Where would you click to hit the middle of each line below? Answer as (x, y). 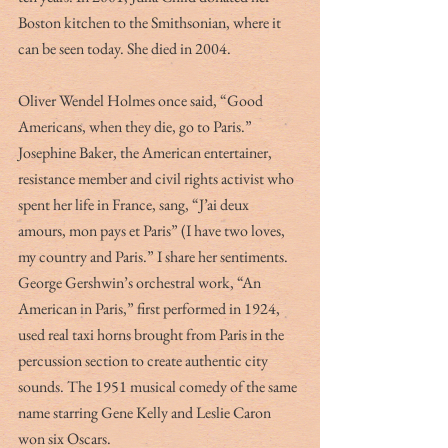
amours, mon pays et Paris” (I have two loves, (153, 230)
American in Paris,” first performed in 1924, (150, 308)
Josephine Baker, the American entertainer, (146, 152)
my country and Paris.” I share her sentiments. (154, 256)
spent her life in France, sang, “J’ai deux (135, 204)
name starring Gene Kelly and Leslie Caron (146, 412)
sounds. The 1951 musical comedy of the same (159, 386)
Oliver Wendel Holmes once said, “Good (142, 100)
